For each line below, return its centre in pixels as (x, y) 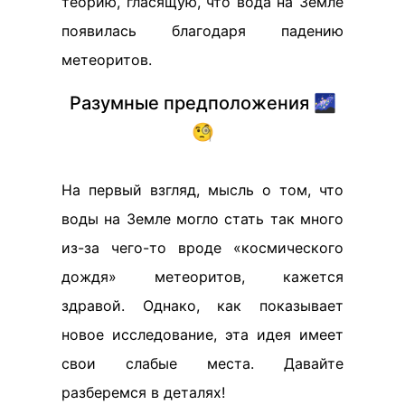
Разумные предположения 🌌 (202, 103)
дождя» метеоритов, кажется (202, 277)
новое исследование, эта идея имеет (202, 334)
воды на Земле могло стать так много (202, 219)
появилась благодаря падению (202, 31)
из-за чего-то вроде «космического (202, 248)
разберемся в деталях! (143, 392)
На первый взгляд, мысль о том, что (202, 190)
